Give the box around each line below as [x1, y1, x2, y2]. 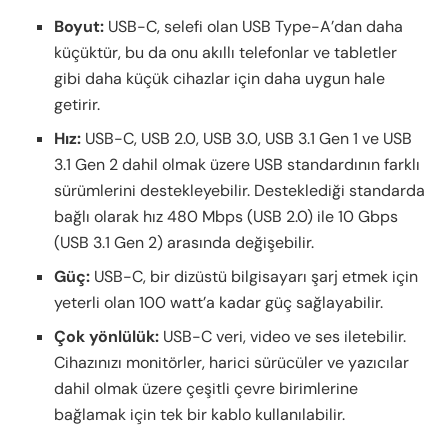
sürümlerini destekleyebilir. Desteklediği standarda [54, 180, 426, 202]
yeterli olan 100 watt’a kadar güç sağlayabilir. [54, 292, 384, 314]
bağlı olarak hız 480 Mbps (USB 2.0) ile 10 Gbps [54, 206, 399, 228]
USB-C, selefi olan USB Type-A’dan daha [104, 16, 404, 38]
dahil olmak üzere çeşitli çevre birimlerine [54, 378, 359, 400]
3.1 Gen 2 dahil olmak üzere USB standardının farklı [54, 154, 421, 176]
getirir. [54, 94, 101, 116]
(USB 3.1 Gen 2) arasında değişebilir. [54, 232, 315, 254]
